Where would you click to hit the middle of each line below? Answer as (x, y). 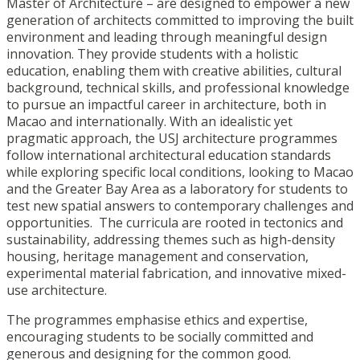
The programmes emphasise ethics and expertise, (157, 320)
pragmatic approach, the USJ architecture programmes (172, 139)
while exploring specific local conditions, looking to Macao (180, 172)
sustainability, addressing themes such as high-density (171, 240)
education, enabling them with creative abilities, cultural (174, 71)
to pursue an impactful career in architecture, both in (166, 105)
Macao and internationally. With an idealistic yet (149, 122)
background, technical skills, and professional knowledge (178, 88)
